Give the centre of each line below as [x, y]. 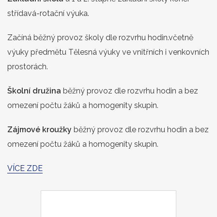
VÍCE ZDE [25, 168]
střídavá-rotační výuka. [48, 13]
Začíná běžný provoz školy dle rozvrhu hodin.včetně [100, 37]
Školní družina [34, 91]
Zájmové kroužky [39, 129]
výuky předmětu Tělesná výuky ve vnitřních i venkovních [108, 52]
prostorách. [28, 66]
